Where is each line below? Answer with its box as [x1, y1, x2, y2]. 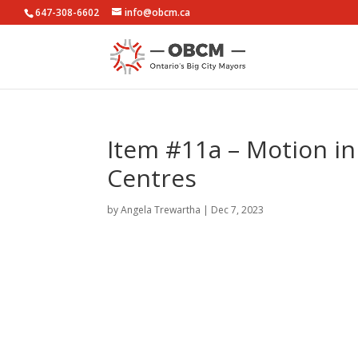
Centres [107, 161, 197, 194]
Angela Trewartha [121, 203, 201, 217]
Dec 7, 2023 [211, 203, 265, 217]
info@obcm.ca [125, 6, 190, 19]
